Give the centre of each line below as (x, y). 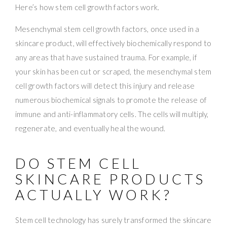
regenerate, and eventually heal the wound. (90, 128)
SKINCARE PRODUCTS (110, 179)
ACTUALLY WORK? (93, 194)
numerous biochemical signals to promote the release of (111, 100)
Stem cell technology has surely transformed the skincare (113, 220)
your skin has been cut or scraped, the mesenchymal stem (113, 71)
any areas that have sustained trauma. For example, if (106, 57)
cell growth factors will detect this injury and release (105, 85)
